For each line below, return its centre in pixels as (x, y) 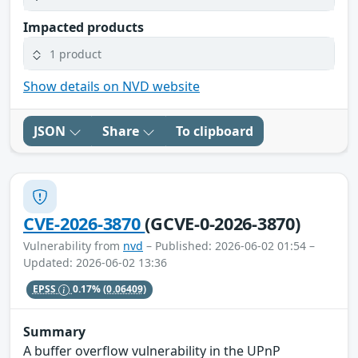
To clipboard (215, 131)
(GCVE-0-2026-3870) (223, 224)
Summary (54, 331)
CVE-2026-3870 (84, 224)
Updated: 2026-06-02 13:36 (95, 263)
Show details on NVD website (111, 87)
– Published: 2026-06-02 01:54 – (229, 246)
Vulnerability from (73, 246)
